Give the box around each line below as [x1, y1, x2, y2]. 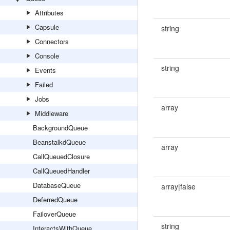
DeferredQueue [33, 195, 78, 204]
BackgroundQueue [33, 123, 88, 132]
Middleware [35, 108, 68, 118]
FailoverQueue [33, 209, 76, 219]
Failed [35, 80, 53, 89]
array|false [161, 181, 196, 191]
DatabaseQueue [33, 180, 81, 190]
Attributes [35, 8, 64, 17]
